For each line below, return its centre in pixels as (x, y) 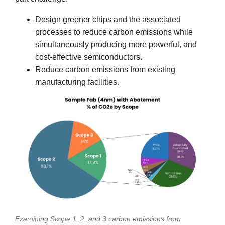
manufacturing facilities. (77, 82)
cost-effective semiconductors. (89, 57)
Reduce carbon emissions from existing (105, 69)
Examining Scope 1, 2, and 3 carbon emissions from (98, 219)
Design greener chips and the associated (108, 19)
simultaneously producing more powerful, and (116, 44)
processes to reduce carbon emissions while (114, 32)
